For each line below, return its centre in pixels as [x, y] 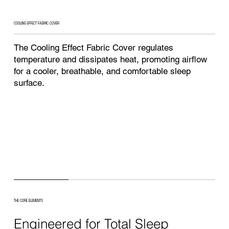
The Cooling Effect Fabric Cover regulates [94, 48]
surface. [29, 83]
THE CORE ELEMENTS [28, 200]
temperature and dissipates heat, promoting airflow [111, 60]
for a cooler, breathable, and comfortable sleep [102, 71]
